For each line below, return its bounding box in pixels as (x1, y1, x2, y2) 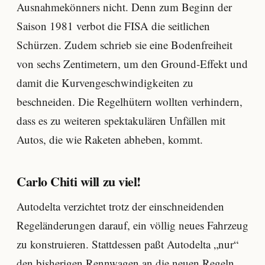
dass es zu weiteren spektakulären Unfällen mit (17, 112, 225, 128)
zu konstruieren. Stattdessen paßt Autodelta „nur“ (17, 236, 238, 251)
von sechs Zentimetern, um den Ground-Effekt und (17, 56, 248, 71)
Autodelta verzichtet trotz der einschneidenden (17, 198, 224, 214)
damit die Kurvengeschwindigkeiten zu (17, 75, 193, 90)
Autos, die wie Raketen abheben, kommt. (17, 131, 203, 147)
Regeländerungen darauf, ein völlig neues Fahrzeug (17, 217, 248, 232)
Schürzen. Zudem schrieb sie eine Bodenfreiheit (17, 37, 232, 52)
